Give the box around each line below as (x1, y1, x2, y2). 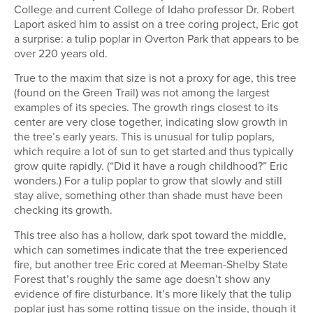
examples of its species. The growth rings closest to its (14, 99, 278, 115)
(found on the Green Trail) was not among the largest (14, 85, 270, 101)
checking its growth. (14, 202, 115, 218)
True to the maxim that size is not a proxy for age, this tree (14, 70, 296, 86)
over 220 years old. (14, 45, 108, 61)
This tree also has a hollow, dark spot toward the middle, (14, 226, 286, 242)
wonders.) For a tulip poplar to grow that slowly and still (14, 173, 282, 189)
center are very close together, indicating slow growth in (14, 114, 288, 130)
